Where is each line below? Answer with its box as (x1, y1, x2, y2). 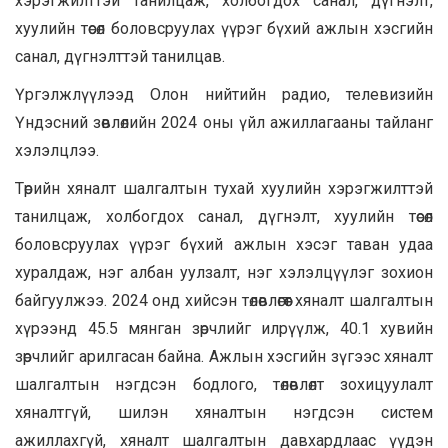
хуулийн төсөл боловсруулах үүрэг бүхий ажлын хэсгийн (15, 19, 433, 39)
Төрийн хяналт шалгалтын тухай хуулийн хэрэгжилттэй (15, 179, 433, 199)
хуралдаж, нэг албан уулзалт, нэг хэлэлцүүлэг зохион (15, 263, 433, 283)
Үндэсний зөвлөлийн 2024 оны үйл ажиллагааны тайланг (15, 113, 433, 133)
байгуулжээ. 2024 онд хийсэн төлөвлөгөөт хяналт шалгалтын (15, 291, 433, 311)
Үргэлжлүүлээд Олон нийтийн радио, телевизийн (15, 85, 433, 105)
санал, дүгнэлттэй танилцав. (15, 47, 225, 67)
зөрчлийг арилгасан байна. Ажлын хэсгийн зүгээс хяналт (15, 347, 433, 367)
